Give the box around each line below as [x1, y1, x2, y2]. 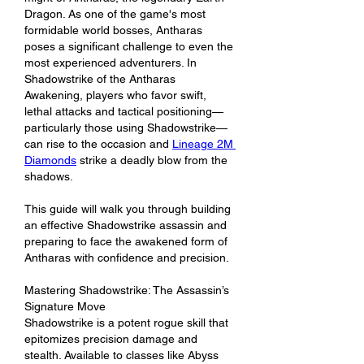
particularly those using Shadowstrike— [24, 120, 227, 134]
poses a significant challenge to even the [24, 39, 233, 53]
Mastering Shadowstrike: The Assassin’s [24, 283, 229, 297]
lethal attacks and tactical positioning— [24, 104, 223, 118]
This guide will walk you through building [24, 201, 231, 215]
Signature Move [24, 299, 106, 313]
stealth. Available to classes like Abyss [24, 348, 219, 362]
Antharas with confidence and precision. [24, 250, 229, 264]
